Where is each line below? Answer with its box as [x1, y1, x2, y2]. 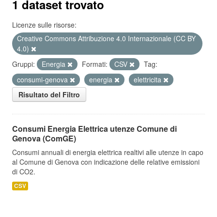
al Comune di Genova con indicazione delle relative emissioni [12, 157, 200, 167]
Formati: [82, 59, 108, 69]
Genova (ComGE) [12, 133, 76, 144]
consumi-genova [17, 75, 70, 84]
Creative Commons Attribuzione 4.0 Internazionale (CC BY [17, 33, 196, 43]
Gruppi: [12, 59, 35, 69]
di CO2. [12, 167, 35, 176]
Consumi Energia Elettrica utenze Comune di [12, 123, 177, 134]
